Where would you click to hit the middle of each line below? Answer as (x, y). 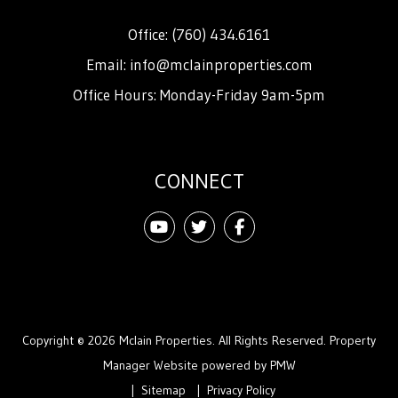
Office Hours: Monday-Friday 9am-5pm (199, 94)
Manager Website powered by (186, 365)
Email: (107, 64)
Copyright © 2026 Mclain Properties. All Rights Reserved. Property (199, 340)
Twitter (231, 226)
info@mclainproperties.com (221, 64)
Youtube (195, 226)
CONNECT (199, 180)
